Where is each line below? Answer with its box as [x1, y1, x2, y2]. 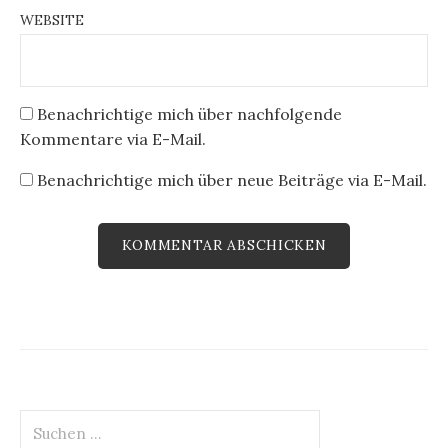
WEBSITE [20, 11, 84, 30]
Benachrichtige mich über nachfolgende [37, 103, 342, 124]
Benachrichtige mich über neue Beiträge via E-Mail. [37, 169, 427, 190]
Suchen [19, 410, 72, 430]
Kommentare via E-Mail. [20, 128, 206, 149]
